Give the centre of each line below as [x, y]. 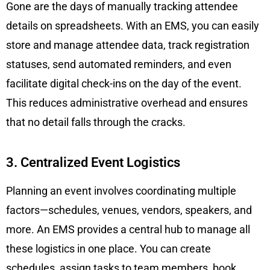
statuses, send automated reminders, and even [119, 64]
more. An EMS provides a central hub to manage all [128, 229]
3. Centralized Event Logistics [93, 162]
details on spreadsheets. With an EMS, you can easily [133, 25]
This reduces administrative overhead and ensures [127, 102]
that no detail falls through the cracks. [96, 122]
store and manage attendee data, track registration [128, 45]
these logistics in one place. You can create [108, 248]
